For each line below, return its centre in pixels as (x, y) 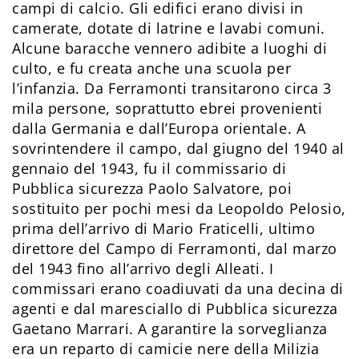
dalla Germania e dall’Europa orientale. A (159, 129)
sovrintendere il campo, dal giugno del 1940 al (178, 149)
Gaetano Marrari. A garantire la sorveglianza (170, 329)
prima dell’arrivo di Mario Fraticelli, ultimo (164, 229)
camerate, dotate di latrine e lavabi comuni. (169, 28)
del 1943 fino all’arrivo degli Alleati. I (143, 269)
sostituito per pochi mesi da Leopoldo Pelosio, (179, 209)
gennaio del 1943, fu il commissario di (149, 169)
